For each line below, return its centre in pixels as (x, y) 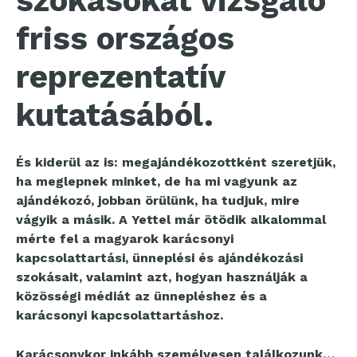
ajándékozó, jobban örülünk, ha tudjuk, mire (158, 201)
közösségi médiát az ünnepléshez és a (141, 296)
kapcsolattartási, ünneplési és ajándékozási (159, 258)
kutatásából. (115, 116)
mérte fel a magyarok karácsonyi (125, 239)
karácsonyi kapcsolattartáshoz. (120, 316)
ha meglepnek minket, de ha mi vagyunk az (157, 182)
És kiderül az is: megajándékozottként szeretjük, (176, 163)
